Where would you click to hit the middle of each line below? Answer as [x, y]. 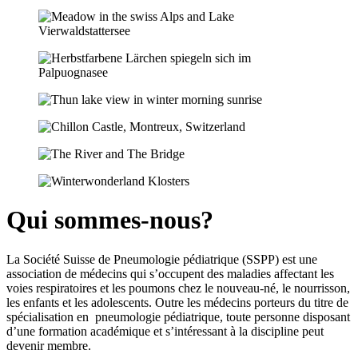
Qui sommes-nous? [110, 220]
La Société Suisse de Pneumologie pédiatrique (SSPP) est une [162, 259]
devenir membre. [49, 345]
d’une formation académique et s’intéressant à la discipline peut [165, 331]
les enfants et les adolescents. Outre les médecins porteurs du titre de [177, 302]
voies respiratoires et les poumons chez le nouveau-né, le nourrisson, [178, 288]
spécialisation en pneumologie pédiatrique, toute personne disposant [178, 316]
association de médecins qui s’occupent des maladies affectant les [170, 273]
